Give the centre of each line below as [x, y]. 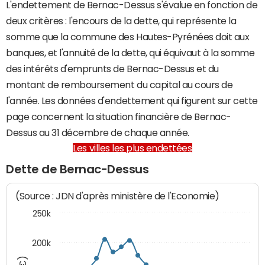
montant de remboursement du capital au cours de [119, 85]
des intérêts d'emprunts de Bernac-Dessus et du [112, 69]
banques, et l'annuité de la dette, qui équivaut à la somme [130, 53]
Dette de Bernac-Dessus [77, 169]
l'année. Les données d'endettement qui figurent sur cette [132, 101]
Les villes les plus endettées [132, 148]
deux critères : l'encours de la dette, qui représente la [121, 21]
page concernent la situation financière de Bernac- [119, 117]
